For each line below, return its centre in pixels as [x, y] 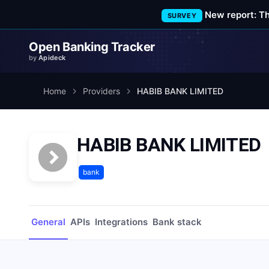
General [48, 222]
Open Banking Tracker [92, 47]
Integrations [121, 222]
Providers [101, 91]
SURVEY [182, 16]
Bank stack [177, 222]
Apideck [52, 58]
